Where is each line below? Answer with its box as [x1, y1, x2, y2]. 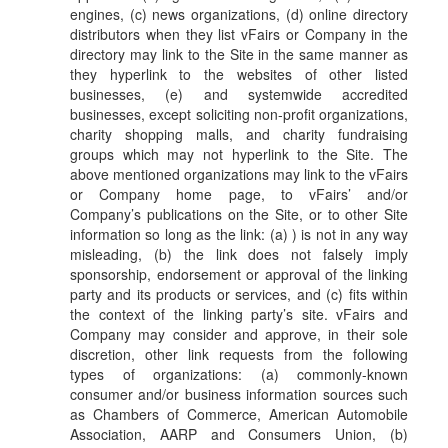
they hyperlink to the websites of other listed [70, 64, 408, 85]
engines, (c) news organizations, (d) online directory [70, 4, 408, 25]
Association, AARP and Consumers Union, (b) [70, 424, 408, 445]
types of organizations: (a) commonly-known [70, 364, 408, 385]
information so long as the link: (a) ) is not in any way [70, 224, 408, 245]
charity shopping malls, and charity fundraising [70, 124, 408, 145]
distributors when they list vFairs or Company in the [70, 24, 408, 45]
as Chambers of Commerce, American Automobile [70, 404, 408, 425]
